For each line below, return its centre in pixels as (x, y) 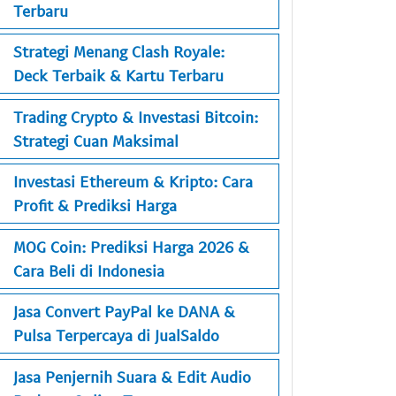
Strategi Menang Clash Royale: (119, 52)
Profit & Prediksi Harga (95, 206)
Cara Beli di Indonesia (89, 270)
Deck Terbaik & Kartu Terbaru (118, 76)
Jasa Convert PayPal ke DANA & (124, 312)
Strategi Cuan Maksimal (96, 140)
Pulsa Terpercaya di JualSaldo (116, 335)
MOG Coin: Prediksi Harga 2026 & (131, 246)
